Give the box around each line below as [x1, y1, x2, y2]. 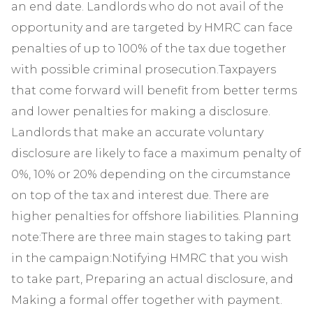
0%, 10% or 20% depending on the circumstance [11, 168, 291, 181]
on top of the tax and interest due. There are [11, 189, 269, 202]
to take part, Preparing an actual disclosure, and [11, 272, 293, 286]
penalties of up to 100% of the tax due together [11, 42, 286, 55]
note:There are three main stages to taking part [11, 231, 291, 244]
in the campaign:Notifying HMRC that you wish [11, 252, 289, 265]
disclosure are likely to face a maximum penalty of [11, 147, 301, 160]
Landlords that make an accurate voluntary [11, 126, 263, 139]
